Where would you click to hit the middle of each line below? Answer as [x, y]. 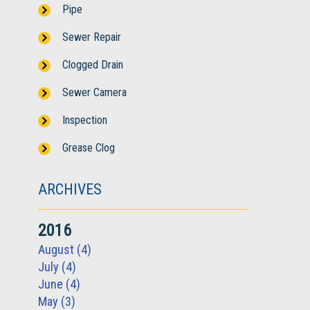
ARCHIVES [70, 189]
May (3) [57, 301]
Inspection [85, 120]
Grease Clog [89, 147]
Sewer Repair [92, 37]
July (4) [57, 266]
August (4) [65, 249]
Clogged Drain [93, 64]
